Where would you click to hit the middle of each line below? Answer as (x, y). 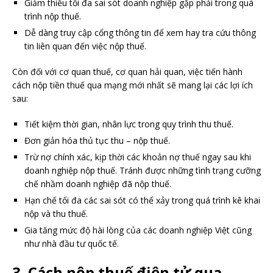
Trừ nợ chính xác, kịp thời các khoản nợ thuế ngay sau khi (138, 157)
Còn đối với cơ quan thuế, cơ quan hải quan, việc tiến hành (127, 71)
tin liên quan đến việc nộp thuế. (85, 46)
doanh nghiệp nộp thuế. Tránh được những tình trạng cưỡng (143, 170)
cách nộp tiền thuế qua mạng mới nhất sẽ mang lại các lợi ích (133, 85)
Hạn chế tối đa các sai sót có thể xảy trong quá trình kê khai (142, 200)
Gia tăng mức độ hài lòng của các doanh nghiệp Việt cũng (138, 230)
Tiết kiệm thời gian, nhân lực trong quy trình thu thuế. (129, 124)
